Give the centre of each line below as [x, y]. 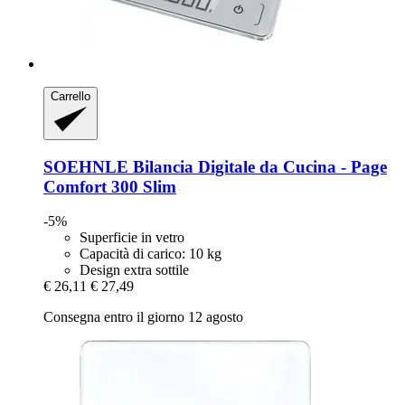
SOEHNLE [86, 166]
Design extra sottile [134, 270]
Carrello [71, 97]
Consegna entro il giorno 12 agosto [143, 317]
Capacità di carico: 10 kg [151, 254]
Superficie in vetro [132, 238]
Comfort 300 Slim [110, 186]
